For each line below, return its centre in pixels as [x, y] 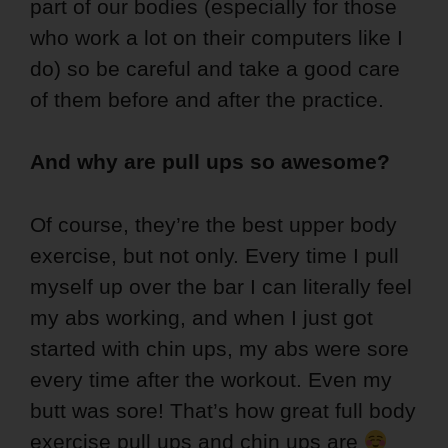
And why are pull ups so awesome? [210, 162]
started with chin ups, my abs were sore [219, 348]
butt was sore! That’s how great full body [223, 410]
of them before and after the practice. [207, 100]
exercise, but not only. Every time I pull [214, 255]
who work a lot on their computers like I [216, 38]
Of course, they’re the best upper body [213, 224]
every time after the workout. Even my [211, 379]
